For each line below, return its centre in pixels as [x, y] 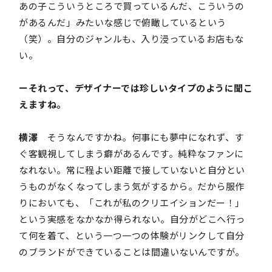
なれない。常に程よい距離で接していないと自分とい [132, 169]
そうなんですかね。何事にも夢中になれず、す [141, 137]
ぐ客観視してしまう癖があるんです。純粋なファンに [131, 153]
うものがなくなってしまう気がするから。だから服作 [132, 186]
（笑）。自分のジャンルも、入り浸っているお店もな [131, 38]
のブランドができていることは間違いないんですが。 [132, 251]
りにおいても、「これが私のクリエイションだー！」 [132, 202]
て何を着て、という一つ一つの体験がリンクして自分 [132, 235]
